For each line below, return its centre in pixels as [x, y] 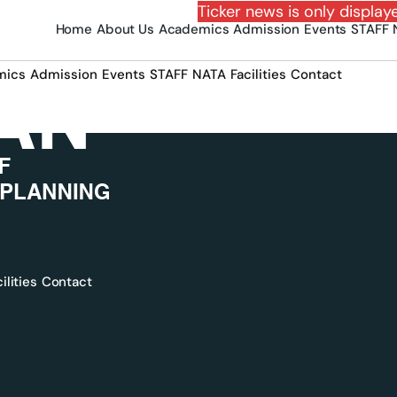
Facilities [258, 74]
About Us [125, 30]
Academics [194, 30]
